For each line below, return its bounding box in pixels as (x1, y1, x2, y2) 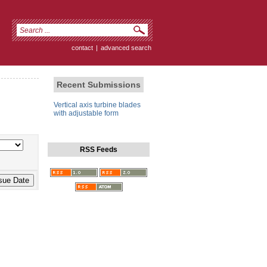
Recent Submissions (57, 80, 141, 90)
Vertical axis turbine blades (54, 101, 141, 110)
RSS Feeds (80, 145, 117, 154)
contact (72, 44, 93, 51)
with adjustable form (54, 109, 119, 118)
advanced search (101, 44, 151, 51)
